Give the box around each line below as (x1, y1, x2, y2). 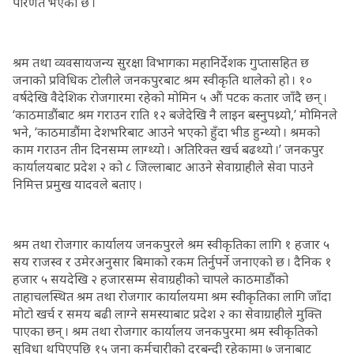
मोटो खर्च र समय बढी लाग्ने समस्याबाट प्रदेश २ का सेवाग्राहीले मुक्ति (13, 305, 322, 322)
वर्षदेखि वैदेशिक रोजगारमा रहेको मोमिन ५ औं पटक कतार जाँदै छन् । (13, 88, 327, 106)
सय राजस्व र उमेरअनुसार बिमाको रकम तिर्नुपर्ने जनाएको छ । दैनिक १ (13, 253, 332, 270)
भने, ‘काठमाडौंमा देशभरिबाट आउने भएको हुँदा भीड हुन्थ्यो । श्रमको (13, 123, 320, 141)
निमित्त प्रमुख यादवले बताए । (13, 175, 142, 193)
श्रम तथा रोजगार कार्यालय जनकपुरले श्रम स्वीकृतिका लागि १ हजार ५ (13, 235, 330, 253)
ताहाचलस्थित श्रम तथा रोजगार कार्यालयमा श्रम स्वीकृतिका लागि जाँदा (13, 288, 331, 305)
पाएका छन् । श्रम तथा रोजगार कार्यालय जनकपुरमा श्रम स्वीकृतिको (13, 322, 318, 340)
